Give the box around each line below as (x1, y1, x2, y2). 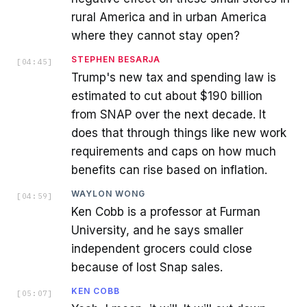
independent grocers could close (71, 241, 252, 256)
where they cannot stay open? (71, 28, 240, 42)
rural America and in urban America (71, 10, 267, 24)
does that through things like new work (71, 125, 286, 140)
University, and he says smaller (71, 223, 243, 237)
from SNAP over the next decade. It (71, 107, 266, 121)
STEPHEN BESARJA (71, 53, 161, 64)
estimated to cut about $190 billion (71, 88, 262, 103)
